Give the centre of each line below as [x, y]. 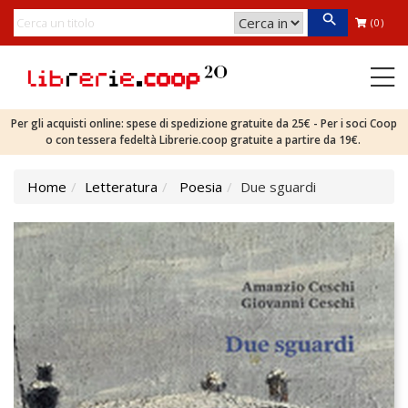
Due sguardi [278, 187]
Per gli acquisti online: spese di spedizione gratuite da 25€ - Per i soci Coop [204, 123]
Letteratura [121, 187]
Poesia [201, 187]
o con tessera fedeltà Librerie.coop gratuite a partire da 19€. [204, 140]
